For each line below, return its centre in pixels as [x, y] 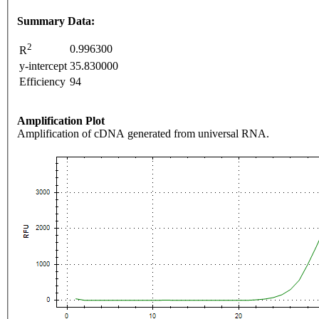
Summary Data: [56, 21]
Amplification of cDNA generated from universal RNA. [143, 134]
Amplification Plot [61, 121]
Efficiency [42, 82]
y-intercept [43, 66]
